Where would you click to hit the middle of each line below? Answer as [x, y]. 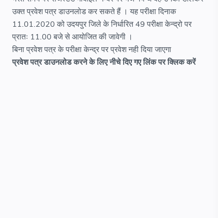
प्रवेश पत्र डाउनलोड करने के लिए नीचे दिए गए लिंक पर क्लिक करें [104, 62]
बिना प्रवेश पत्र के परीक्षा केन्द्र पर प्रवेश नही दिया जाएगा [92, 50]
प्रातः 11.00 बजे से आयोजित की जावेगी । [73, 37]
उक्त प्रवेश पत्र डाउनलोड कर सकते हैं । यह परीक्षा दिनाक [94, 12]
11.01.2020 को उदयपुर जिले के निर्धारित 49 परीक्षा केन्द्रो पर [102, 24]
